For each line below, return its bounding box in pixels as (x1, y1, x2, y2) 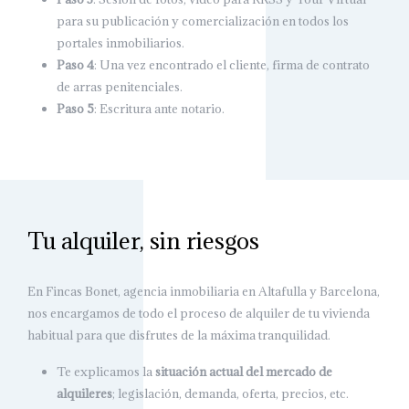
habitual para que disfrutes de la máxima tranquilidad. (27, 327, 330, 344)
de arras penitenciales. (57, 79, 183, 96)
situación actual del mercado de (155, 363, 332, 381)
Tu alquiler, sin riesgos (27, 225, 259, 257)
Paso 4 (57, 57, 94, 74)
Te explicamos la (57, 363, 155, 381)
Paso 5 (57, 100, 94, 118)
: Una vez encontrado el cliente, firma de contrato (94, 57, 370, 74)
